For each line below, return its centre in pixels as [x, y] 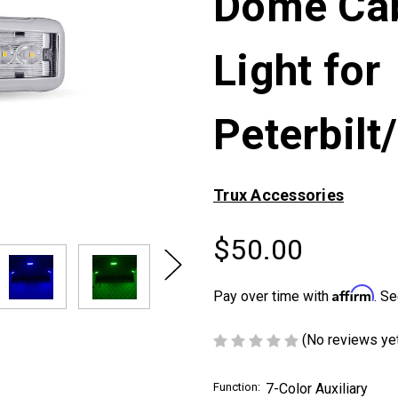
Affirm [353, 293]
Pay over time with [273, 296]
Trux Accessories [279, 195]
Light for [297, 71]
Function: [237, 386]
